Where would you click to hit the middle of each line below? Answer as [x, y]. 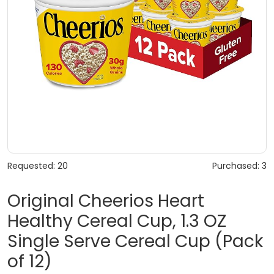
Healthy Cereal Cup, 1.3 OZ [117, 221]
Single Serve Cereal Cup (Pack [135, 241]
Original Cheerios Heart [106, 201]
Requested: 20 [38, 165]
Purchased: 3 [239, 165]
